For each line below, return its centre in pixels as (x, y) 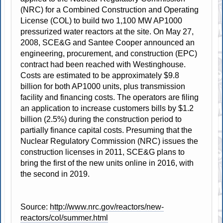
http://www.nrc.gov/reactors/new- (107, 207)
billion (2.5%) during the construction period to (101, 119)
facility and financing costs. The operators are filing (110, 97)
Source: (35, 207)
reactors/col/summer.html (64, 218)
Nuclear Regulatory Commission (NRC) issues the (110, 141)
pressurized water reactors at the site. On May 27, (107, 31)
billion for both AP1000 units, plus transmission (103, 86)
